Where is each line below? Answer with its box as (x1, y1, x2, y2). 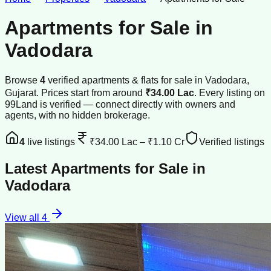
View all (5, 212, 42, 223)
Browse (5, 74, 40, 85)
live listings (25, 136, 75, 147)
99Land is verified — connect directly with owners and (5, 99, 235, 109)
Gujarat (5, 87, 36, 98)
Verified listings (199, 136, 264, 147)
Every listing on (199, 87, 265, 98)
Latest (5, 160, 51, 177)
